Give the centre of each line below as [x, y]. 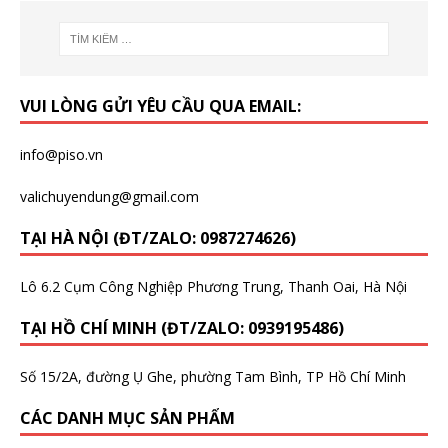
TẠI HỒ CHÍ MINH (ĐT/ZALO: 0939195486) [182, 328]
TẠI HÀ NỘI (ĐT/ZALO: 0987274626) [158, 238]
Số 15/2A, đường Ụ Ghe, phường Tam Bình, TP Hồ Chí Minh [213, 377]
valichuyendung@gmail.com [109, 197]
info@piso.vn [61, 155]
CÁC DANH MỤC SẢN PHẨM [127, 418]
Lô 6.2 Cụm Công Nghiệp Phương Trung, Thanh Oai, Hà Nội [213, 287]
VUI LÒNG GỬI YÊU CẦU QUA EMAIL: [160, 106]
